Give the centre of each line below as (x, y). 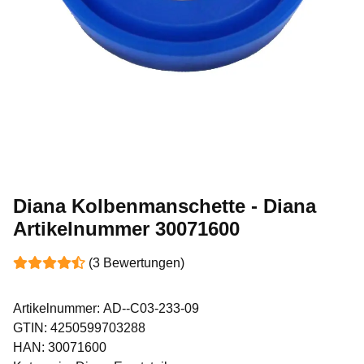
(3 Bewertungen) (136, 263)
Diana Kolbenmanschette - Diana (165, 206)
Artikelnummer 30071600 (126, 229)
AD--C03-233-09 (151, 309)
